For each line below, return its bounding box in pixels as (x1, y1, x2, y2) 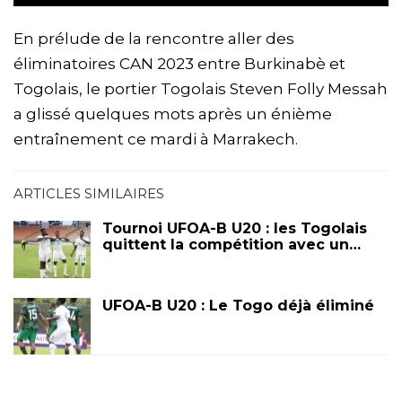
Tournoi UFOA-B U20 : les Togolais (102, 219, 367, 237)
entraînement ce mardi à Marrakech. (13, 129, 298, 148)
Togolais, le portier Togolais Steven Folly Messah (13, 79, 388, 98)
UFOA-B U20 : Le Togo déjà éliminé (102, 296, 374, 314)
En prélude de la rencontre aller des (13, 29, 294, 48)
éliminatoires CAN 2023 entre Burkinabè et (13, 54, 345, 73)
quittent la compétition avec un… (102, 235, 361, 253)
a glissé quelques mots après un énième (13, 104, 332, 123)
